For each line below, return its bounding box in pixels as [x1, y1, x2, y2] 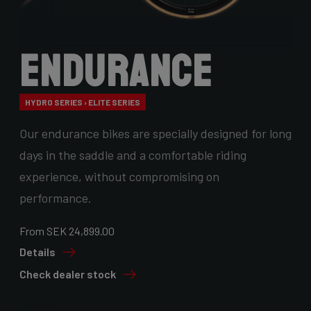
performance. [19, 190, 92, 206]
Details [19, 245, 56, 259]
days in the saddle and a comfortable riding [19, 147, 246, 163]
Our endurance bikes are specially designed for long [19, 126, 292, 142]
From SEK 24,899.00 [19, 224, 115, 238]
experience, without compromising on [19, 169, 219, 185]
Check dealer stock [19, 267, 116, 281]
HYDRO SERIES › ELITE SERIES [25, 96, 140, 107]
